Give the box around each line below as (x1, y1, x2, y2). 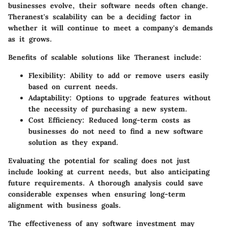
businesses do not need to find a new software (28, 126, 203, 136)
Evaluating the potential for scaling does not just (8, 156, 190, 165)
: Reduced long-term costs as (82, 115, 191, 125)
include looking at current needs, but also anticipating (8, 167, 210, 176)
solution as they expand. (28, 137, 119, 147)
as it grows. (8, 34, 52, 44)
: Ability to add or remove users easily (63, 70, 209, 80)
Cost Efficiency (28, 115, 82, 125)
